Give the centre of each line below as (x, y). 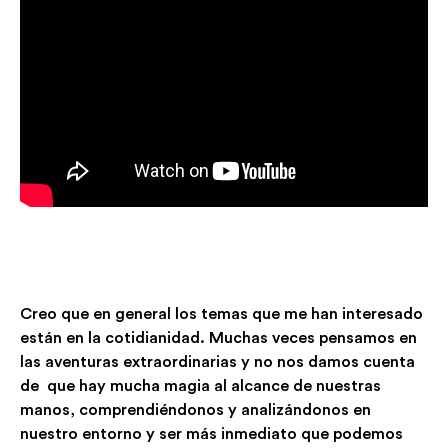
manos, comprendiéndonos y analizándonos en (195, 409)
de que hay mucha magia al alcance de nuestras (200, 385)
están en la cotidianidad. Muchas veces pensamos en (218, 337)
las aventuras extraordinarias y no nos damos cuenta (217, 361)
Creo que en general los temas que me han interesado (221, 313)
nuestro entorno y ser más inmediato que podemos (211, 433)
